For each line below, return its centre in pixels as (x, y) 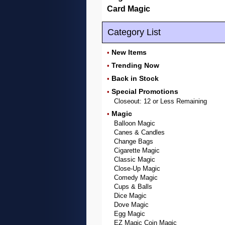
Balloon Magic (135, 123)
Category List (134, 32)
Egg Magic (130, 214)
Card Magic (129, 9)
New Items (129, 52)
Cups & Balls (133, 187)
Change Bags (134, 141)
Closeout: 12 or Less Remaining (160, 101)
